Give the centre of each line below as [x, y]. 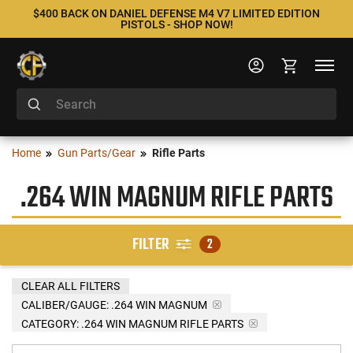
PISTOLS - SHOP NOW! [176, 24]
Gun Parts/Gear [97, 153]
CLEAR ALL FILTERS [71, 286]
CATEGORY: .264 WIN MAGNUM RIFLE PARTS [132, 323]
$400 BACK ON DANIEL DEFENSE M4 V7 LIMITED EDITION [176, 13]
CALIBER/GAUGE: [65, 305]
